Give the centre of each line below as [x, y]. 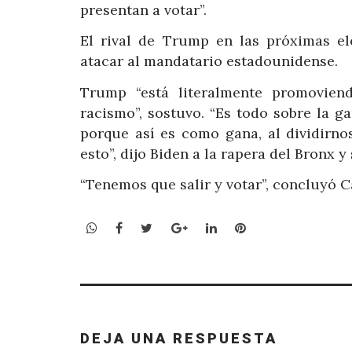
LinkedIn [242, 227]
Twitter [175, 227]
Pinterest [273, 227]
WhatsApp [128, 227]
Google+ [212, 227]
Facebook [151, 227]
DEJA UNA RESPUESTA [179, 339]
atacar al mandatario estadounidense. [209, 61]
